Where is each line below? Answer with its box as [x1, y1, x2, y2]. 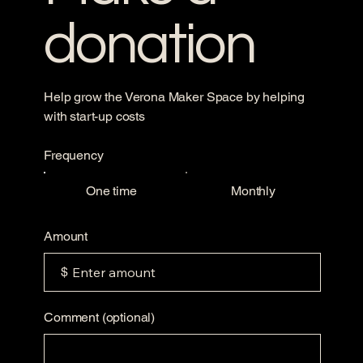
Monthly [231, 182, 275, 199]
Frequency [44, 147, 104, 163]
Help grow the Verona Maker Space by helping [44, 88, 305, 105]
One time [86, 182, 137, 199]
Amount [44, 228, 88, 244]
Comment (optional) [44, 309, 156, 325]
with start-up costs [44, 108, 145, 124]
